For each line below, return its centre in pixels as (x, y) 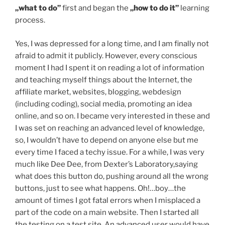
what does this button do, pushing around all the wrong (112, 176)
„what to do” (38, 8)
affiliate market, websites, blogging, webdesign (98, 92)
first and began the (95, 8)
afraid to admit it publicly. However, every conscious (106, 55)
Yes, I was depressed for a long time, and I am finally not (112, 43)
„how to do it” (154, 8)
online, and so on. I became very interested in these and (113, 116)
